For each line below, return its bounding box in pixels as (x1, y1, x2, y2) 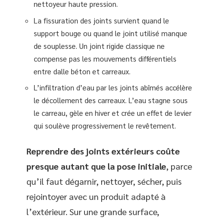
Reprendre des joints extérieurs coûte (26, 145, 180, 156)
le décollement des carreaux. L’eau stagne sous (34, 95, 188, 105)
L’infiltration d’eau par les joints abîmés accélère (34, 83, 192, 92)
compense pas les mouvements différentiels (34, 53, 176, 63)
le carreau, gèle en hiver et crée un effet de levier (34, 108, 192, 118)
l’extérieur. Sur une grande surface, (26, 205, 159, 217)
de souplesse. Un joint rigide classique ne (34, 41, 165, 50)
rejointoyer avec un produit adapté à (26, 190, 166, 202)
